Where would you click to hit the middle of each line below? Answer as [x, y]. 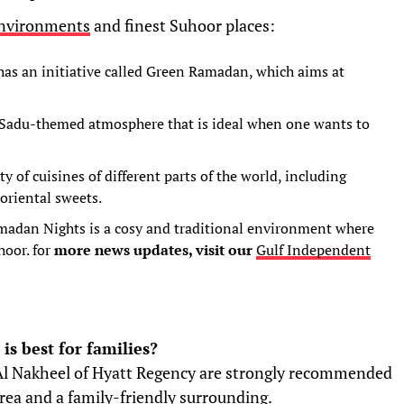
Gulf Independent [313, 250]
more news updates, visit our [153, 250]
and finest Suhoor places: [183, 26]
